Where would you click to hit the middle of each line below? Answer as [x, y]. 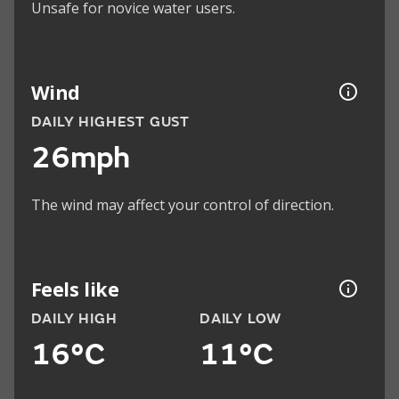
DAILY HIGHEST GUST [110, 122]
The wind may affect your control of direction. [182, 205]
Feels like [75, 289]
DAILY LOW [241, 319]
